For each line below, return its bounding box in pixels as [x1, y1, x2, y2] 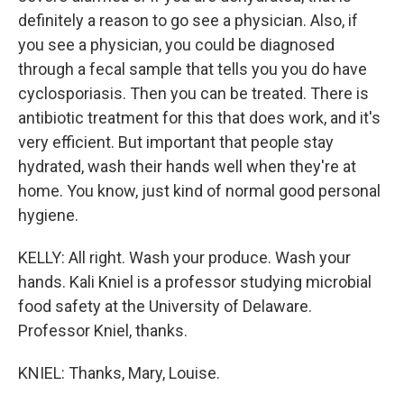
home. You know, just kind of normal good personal [18, 181, 381, 200]
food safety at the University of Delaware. [18, 297, 312, 316]
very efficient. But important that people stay [18, 133, 334, 151]
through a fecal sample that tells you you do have [18, 60, 367, 78]
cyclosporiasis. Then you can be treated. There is [18, 84, 369, 103]
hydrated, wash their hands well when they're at [18, 157, 356, 176]
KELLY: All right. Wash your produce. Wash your [18, 248, 351, 267]
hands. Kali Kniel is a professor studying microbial [18, 272, 372, 291]
